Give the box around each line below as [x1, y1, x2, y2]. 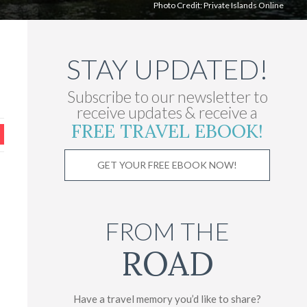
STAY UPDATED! [66, 52, 269, 86]
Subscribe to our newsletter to [66, 86, 268, 106]
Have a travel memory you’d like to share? [73, 292, 261, 305]
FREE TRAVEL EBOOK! [71, 119, 263, 143]
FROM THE [105, 215, 230, 246]
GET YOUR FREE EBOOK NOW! [97, 158, 237, 171]
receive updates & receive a [77, 102, 258, 122]
